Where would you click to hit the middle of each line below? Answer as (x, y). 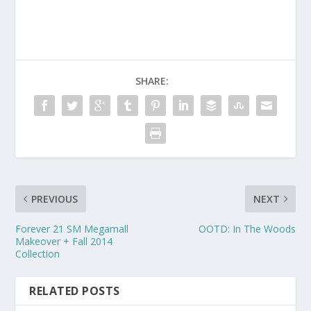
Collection (38, 254)
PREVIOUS (55, 199)
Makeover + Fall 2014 (64, 242)
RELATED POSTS (75, 291)
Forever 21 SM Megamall (72, 229)
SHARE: (152, 81)
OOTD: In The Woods (247, 229)
